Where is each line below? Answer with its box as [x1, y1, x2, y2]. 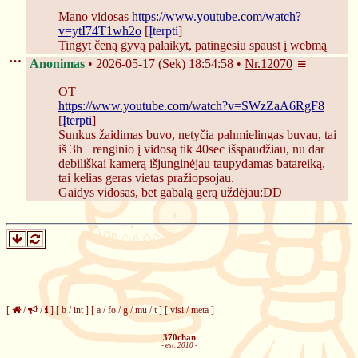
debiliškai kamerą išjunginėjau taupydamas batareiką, [58, 157, 325, 171]
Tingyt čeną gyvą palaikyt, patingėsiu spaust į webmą [58, 38, 327, 53]
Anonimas [30, 57, 85, 71]
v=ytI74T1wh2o [58, 24, 141, 38]
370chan [162, 332, 196, 343]
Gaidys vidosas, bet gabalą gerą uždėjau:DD [58, 185, 282, 200]
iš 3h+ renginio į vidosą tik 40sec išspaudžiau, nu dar [58, 142, 324, 157]
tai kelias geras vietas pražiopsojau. [58, 171, 234, 185]
